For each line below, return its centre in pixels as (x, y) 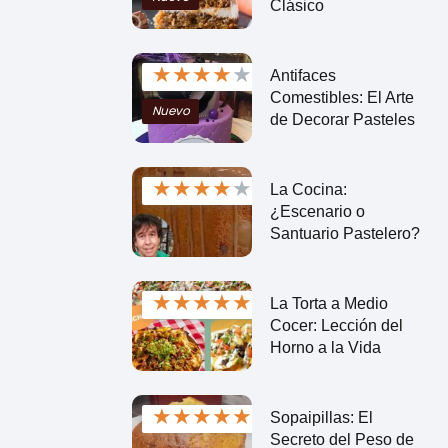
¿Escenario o (317, 211)
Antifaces (302, 75)
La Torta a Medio (328, 303)
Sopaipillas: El (321, 417)
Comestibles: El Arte (341, 97)
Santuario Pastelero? (344, 233)
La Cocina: (308, 189)
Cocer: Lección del (336, 325)
